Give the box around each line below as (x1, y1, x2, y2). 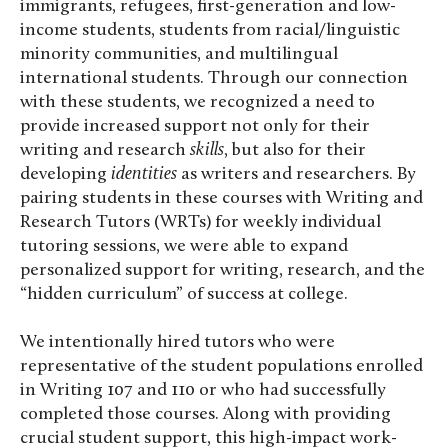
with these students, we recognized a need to (20, 92, 375, 112)
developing (20, 164, 111, 184)
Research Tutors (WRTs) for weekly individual (20, 212, 381, 232)
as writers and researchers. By (177, 164, 416, 184)
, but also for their (224, 140, 366, 160)
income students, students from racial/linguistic (20, 20, 400, 40)
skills (190, 140, 224, 160)
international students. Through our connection (20, 68, 408, 88)
